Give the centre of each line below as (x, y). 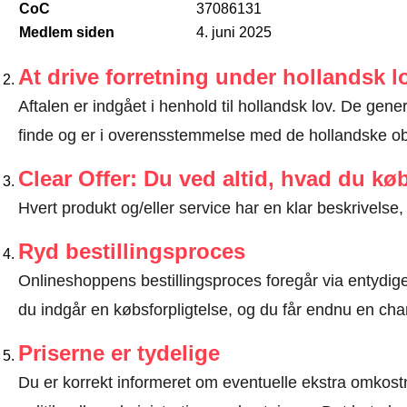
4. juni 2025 (233, 33)
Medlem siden (66, 33)
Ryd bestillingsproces (131, 252)
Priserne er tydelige (119, 353)
